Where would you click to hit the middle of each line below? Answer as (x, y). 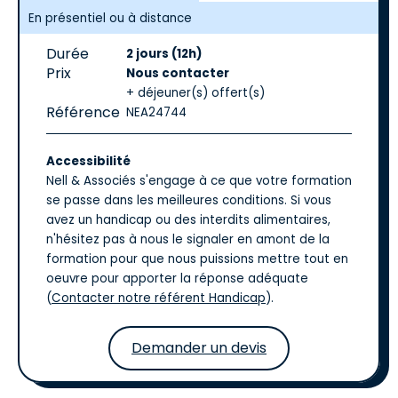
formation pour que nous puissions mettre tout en (197, 259)
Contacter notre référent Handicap (159, 298)
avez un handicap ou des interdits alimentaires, (188, 220)
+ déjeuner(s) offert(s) (195, 93)
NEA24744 (156, 112)
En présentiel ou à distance (110, 18)
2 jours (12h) (164, 54)
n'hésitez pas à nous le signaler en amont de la (188, 239)
